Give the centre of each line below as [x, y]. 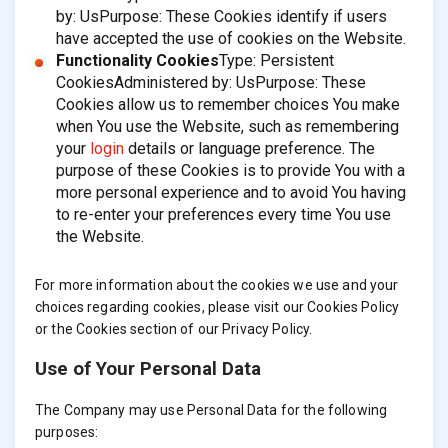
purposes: [67, 432]
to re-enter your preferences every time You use [223, 215]
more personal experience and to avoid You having [230, 193]
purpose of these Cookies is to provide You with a [230, 171]
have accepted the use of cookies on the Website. [230, 39]
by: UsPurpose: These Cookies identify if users [221, 17]
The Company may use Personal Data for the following [211, 410]
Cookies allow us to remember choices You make [227, 105]
